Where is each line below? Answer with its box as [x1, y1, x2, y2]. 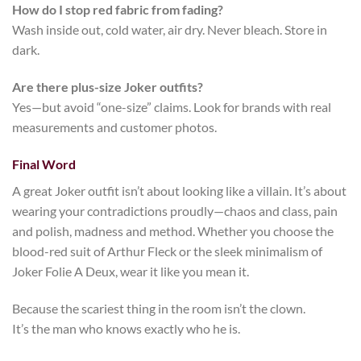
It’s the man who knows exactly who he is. [12, 320, 240, 336]
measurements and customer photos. [12, 118, 217, 135]
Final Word [12, 156, 76, 172]
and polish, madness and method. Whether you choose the [12, 222, 334, 239]
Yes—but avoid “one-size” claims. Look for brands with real [12, 98, 331, 114]
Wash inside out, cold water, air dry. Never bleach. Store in [12, 22, 327, 38]
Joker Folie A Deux [12, 263, 115, 279]
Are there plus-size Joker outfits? [12, 78, 203, 94]
